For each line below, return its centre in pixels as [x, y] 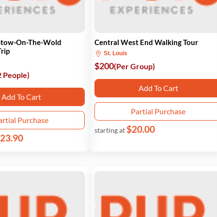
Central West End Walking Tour [147, 42]
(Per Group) [135, 66]
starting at [111, 130]
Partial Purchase [158, 111]
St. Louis [115, 53]
